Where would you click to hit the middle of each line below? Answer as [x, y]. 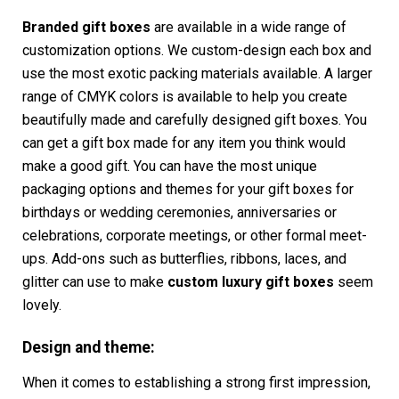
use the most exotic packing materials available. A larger [197, 73]
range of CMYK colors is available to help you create [185, 96]
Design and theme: [89, 347]
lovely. [42, 305]
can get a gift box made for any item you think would [184, 142]
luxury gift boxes [278, 281]
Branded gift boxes [86, 27]
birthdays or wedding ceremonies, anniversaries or [179, 212]
